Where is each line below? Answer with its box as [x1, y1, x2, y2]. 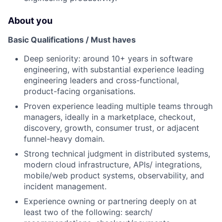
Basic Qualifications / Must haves [8, 35, 136, 45]
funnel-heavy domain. [24, 134, 105, 144]
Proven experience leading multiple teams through [24, 101, 213, 111]
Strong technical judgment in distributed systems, [24, 149, 210, 159]
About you [8, 15, 53, 26]
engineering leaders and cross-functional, [24, 75, 179, 85]
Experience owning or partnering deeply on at [24, 196, 197, 206]
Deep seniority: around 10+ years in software [24, 54, 193, 63]
